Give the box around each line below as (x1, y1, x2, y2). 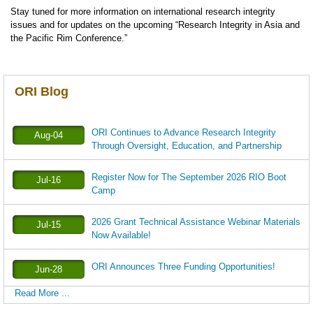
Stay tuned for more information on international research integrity (10, 6, 275, 17)
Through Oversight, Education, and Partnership (91, 140, 282, 151)
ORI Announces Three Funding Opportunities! (91, 261, 275, 272)
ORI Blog (14, 85, 68, 99)
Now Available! (91, 230, 151, 240)
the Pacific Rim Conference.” (10, 33, 130, 43)
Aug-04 (34, 130, 63, 140)
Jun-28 (34, 264, 62, 275)
